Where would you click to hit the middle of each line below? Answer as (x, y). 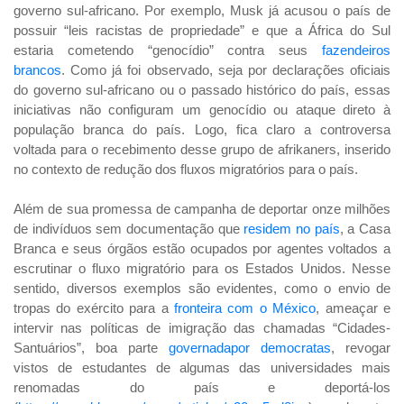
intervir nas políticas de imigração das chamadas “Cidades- (202, 328)
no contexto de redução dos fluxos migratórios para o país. (186, 170)
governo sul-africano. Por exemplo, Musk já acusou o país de (202, 11)
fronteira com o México (245, 308)
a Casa (369, 229)
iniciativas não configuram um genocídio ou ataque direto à (202, 110)
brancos (37, 70)
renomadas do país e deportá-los (202, 388)
